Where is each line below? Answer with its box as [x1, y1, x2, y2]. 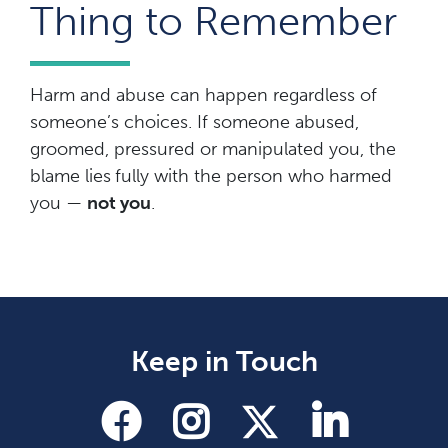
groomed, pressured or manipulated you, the [30, 137, 396, 160]
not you [87, 191, 151, 214]
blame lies [30, 164, 111, 187]
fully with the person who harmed [115, 164, 392, 187]
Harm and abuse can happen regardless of [30, 83, 377, 106]
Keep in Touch [130, 344, 318, 378]
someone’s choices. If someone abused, [30, 110, 359, 133]
